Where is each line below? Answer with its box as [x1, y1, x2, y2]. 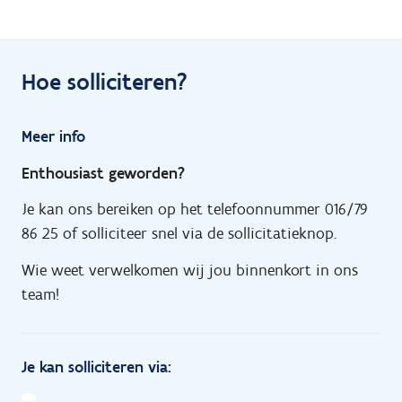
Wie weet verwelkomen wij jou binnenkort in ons [22, 259, 358, 280]
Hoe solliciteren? [22, 67, 188, 96]
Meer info [22, 127, 85, 146]
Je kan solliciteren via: [22, 357, 171, 377]
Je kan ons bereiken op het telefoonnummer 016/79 [22, 199, 368, 219]
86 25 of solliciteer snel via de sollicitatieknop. [22, 223, 336, 243]
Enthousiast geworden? [22, 162, 185, 183]
